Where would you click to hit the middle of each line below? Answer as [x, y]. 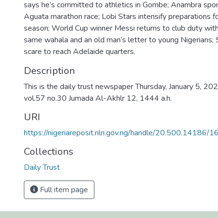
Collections [49, 152]
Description [49, 71]
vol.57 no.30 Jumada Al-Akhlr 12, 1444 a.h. [98, 98]
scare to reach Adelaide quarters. [80, 52]
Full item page [63, 190]
